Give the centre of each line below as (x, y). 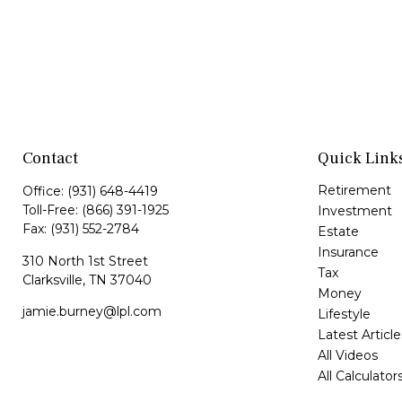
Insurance (348, 252)
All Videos (347, 355)
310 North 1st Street (85, 261)
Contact (50, 158)
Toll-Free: (52, 210)
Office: (45, 191)
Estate (338, 232)
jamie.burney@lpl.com (92, 311)
